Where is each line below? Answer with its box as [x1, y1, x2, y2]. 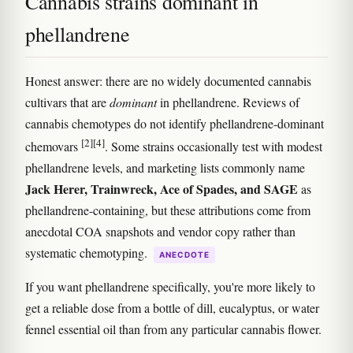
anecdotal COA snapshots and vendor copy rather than [25, 223, 295, 240]
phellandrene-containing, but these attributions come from [25, 202, 310, 219]
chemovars [25, 138, 81, 155]
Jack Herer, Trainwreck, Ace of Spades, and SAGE [25, 180, 298, 199]
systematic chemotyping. [25, 244, 150, 262]
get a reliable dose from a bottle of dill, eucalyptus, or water [25, 299, 319, 317]
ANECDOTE [159, 250, 210, 260]
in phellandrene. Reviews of [157, 93, 299, 110]
